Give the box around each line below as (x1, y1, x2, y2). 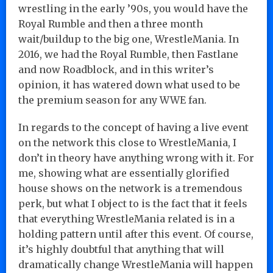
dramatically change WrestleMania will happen (18, 258, 253, 271)
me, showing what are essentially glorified (18, 166, 229, 179)
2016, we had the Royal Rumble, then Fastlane (18, 48, 238, 60)
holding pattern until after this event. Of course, (18, 227, 253, 240)
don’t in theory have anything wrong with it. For (18, 151, 254, 164)
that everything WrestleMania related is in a (18, 212, 235, 225)
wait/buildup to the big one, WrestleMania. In (18, 32, 239, 45)
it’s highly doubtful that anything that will (18, 243, 224, 255)
